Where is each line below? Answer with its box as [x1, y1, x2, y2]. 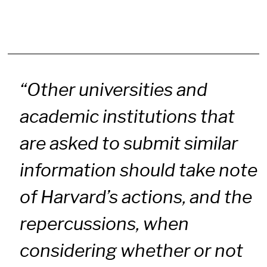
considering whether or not [20, 240, 244, 262]
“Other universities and [20, 79, 208, 101]
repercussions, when [20, 213, 190, 235]
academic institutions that [20, 105, 235, 128]
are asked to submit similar [20, 132, 238, 154]
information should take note [20, 159, 258, 181]
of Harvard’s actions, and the [20, 186, 253, 208]
